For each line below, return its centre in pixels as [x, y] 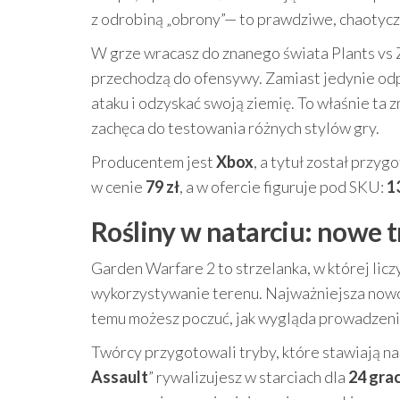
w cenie [118, 187]
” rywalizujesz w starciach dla [248, 377]
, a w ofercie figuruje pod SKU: [283, 187]
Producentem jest [154, 162]
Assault [120, 377]
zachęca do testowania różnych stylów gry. [235, 128]
